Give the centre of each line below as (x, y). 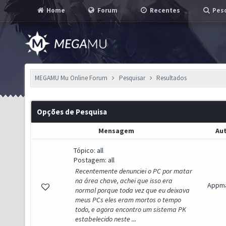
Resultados (172, 78)
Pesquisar (132, 78)
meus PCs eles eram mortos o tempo (128, 200)
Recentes (164, 10)
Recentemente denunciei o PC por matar (134, 171)
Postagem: (91, 160)
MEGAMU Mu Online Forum (71, 78)
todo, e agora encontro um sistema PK (131, 209)
